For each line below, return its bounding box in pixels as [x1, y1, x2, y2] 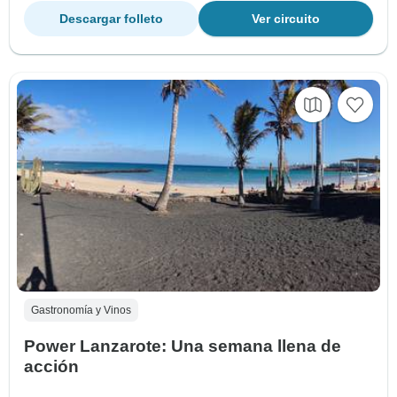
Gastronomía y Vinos [31, 304, 131, 317]
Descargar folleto [59, 12, 163, 27]
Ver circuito [252, 12, 320, 27]
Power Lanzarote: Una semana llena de [24, 337, 341, 356]
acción [24, 357, 79, 377]
